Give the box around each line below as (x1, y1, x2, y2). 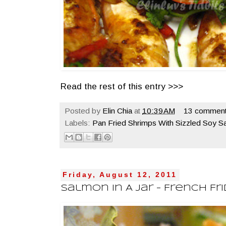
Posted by (65, 106, 102, 115)
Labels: (65, 118, 92, 127)
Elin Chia (102, 106, 132, 115)
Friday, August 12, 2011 (63, 171, 178, 179)
